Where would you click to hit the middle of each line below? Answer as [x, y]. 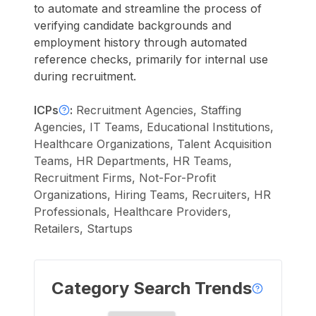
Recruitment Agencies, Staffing [159, 110]
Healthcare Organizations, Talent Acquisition [153, 144]
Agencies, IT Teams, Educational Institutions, [154, 127]
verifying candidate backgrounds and [133, 25]
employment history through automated [140, 42]
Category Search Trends [152, 288]
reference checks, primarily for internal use [151, 59]
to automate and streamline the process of [148, 8]
